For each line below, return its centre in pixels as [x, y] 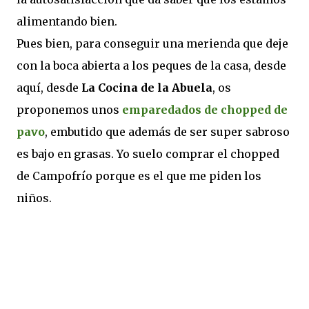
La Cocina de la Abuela [147, 88]
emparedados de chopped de [205, 110]
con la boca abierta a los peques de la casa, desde [151, 66]
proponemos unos [69, 110]
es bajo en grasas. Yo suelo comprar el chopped [148, 154]
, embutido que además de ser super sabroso [167, 132]
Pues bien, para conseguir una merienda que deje [152, 43]
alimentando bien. [67, 21]
